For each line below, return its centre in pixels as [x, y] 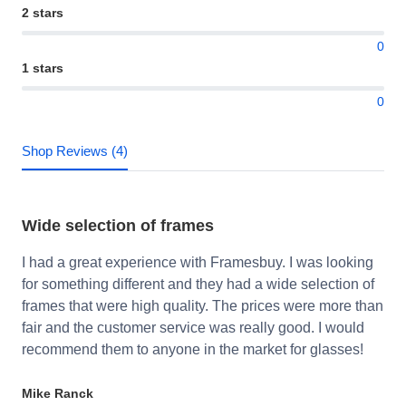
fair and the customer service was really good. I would [193, 328]
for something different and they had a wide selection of [198, 285]
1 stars [43, 68]
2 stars [43, 13]
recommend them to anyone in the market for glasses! [193, 350]
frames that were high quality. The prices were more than [203, 306]
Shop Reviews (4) [75, 151]
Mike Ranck [58, 394]
